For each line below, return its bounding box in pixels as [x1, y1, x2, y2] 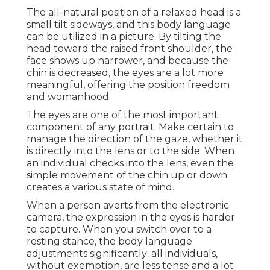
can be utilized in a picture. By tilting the [27, 31, 221, 43]
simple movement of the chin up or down [27, 169, 227, 181]
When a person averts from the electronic [27, 199, 229, 212]
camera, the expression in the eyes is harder [27, 212, 235, 224]
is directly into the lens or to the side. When [27, 145, 234, 157]
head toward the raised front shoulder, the [27, 43, 233, 55]
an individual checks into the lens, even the [27, 157, 234, 169]
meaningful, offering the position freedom [27, 79, 230, 91]
